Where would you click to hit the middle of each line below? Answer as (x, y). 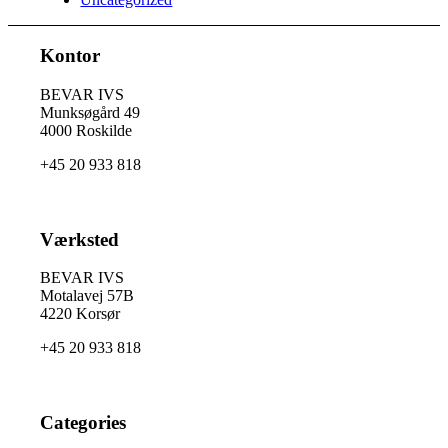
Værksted (80, 239)
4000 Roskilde (86, 130)
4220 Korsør (80, 314)
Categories (83, 423)
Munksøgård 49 (90, 112)
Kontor (70, 56)
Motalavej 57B (87, 296)
